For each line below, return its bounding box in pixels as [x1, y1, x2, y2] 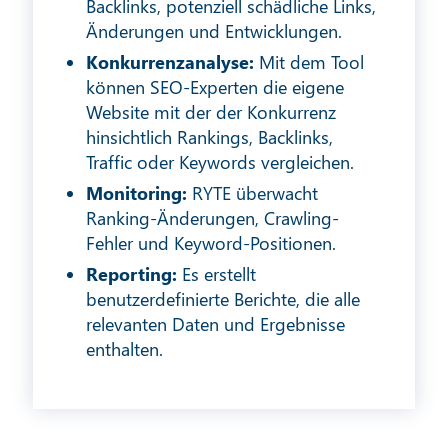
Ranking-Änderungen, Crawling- [86, 206, 340, 231]
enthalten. [86, 337, 164, 362]
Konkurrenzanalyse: [86, 50, 260, 75]
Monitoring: [86, 181, 193, 206]
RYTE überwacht [192, 181, 319, 206]
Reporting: [86, 262, 183, 287]
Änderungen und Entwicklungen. [86, 19, 343, 44]
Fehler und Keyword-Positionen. [86, 231, 337, 256]
